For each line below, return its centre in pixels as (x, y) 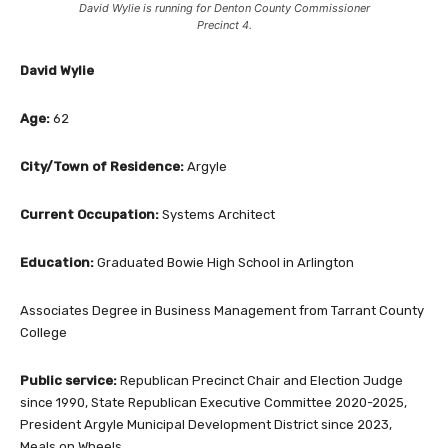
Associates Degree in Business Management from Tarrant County (222, 310)
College (43, 332)
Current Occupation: (91, 214)
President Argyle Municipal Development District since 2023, (206, 424)
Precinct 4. (224, 24)
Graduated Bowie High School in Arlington (225, 262)
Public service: (70, 380)
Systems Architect (218, 214)
